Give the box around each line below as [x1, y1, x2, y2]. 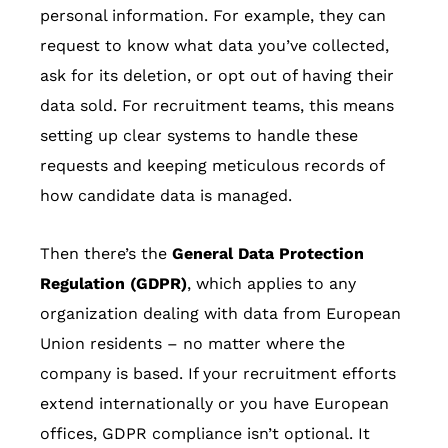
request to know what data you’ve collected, [40, 36, 389, 56]
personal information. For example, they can [40, 6, 386, 26]
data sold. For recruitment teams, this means [40, 96, 394, 116]
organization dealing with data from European [40, 304, 401, 324]
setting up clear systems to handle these [40, 126, 358, 146]
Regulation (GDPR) [40, 274, 187, 294]
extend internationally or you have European [40, 394, 389, 414]
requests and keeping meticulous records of [40, 156, 384, 176]
